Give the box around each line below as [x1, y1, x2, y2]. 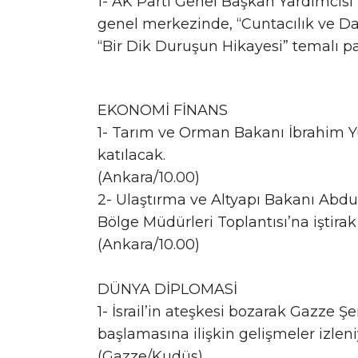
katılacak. [97, 145, 165, 164]
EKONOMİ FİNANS [97, 101, 228, 119]
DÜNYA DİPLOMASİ [97, 280, 237, 298]
